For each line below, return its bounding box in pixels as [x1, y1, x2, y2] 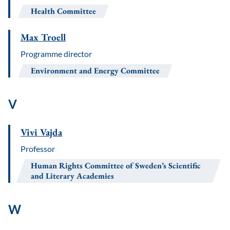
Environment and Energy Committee [31, 65, 160, 76]
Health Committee [31, 6, 96, 16]
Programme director [21, 49, 92, 59]
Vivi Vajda [21, 126, 62, 139]
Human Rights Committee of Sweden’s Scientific [31, 160, 201, 171]
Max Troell [21, 31, 66, 44]
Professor [21, 144, 55, 154]
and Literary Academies [31, 170, 114, 181]
